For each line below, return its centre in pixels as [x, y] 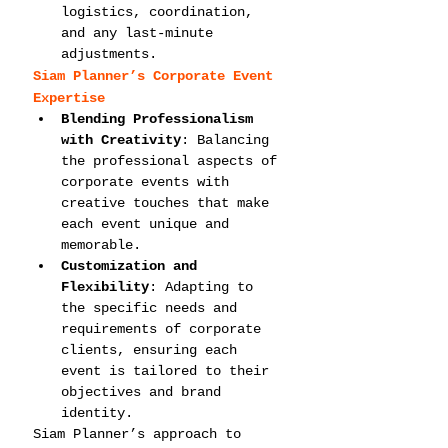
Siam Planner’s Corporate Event [157, 76]
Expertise [69, 98]
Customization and [133, 266]
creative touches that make [169, 203]
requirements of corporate [165, 329]
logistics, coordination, [161, 12]
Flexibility [105, 287]
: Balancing [229, 140]
